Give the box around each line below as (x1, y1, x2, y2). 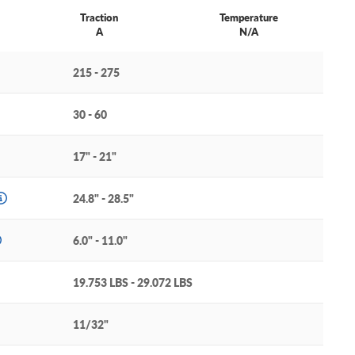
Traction (80, 10, 119, 25)
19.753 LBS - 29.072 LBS (73, 274, 193, 291)
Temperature (219, 10, 278, 25)
